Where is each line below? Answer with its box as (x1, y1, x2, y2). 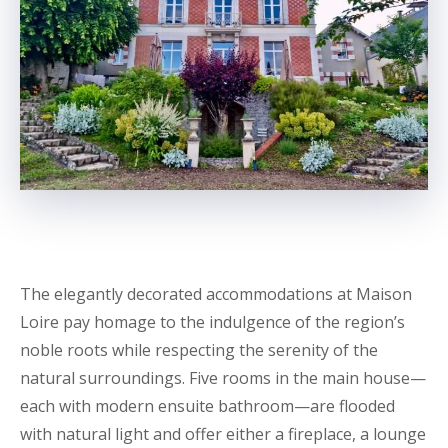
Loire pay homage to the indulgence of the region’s (20, 311, 405, 333)
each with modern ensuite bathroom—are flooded (20, 395, 395, 417)
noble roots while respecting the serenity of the (20, 339, 378, 361)
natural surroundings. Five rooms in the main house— (20, 367, 426, 389)
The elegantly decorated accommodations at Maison (20, 283, 412, 305)
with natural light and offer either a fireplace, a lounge (20, 423, 426, 445)
